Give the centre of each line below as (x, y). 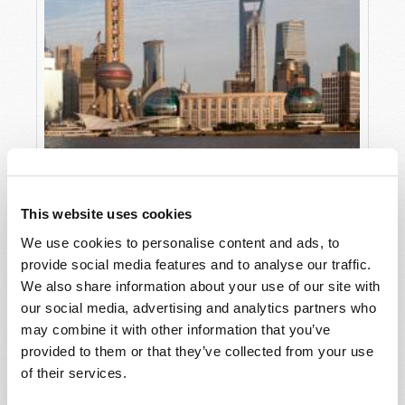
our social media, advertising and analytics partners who (198, 307)
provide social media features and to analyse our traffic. (196, 264)
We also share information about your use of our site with (201, 286)
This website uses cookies (107, 214)
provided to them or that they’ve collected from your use (197, 351)
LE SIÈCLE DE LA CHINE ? (127, 191)
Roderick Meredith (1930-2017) (168, 219)
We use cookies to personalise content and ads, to (180, 242)
